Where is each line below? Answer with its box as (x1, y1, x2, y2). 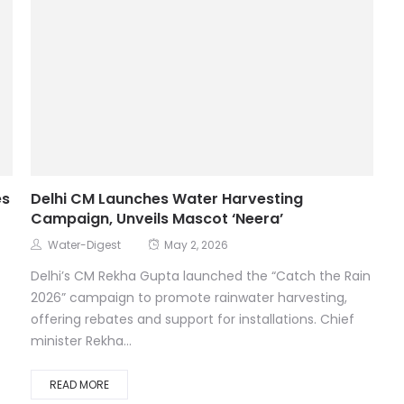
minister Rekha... (31, 333, 132, 352)
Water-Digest (48, 238, 121, 254)
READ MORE (50, 378, 109, 394)
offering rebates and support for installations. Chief (31, 311, 354, 330)
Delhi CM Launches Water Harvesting (31, 189, 303, 211)
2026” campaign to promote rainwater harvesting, (31, 289, 347, 308)
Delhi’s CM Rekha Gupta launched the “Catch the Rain (31, 268, 371, 287)
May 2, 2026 (164, 238, 228, 254)
